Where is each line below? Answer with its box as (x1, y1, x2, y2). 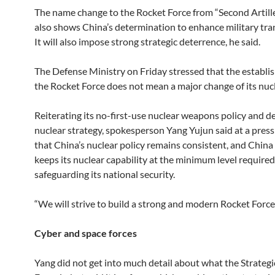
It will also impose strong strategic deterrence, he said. (34, 36, 260, 47)
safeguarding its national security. (34, 168, 175, 180)
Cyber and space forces (34, 227, 137, 239)
